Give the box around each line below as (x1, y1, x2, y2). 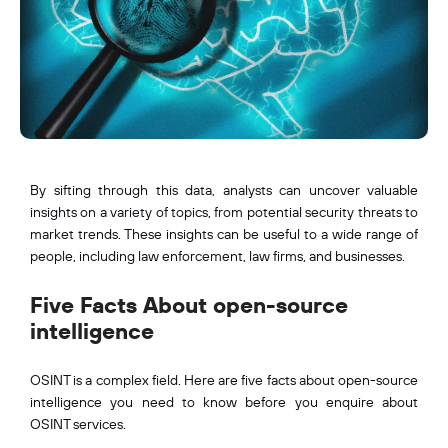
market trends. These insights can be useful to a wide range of (30, 224, 418, 243)
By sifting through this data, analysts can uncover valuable (30, 180, 418, 199)
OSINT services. (30, 414, 129, 433)
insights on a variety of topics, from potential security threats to (30, 202, 418, 221)
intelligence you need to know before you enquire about (30, 392, 418, 411)
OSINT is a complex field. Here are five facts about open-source (30, 370, 418, 389)
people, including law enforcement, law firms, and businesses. (30, 246, 405, 265)
